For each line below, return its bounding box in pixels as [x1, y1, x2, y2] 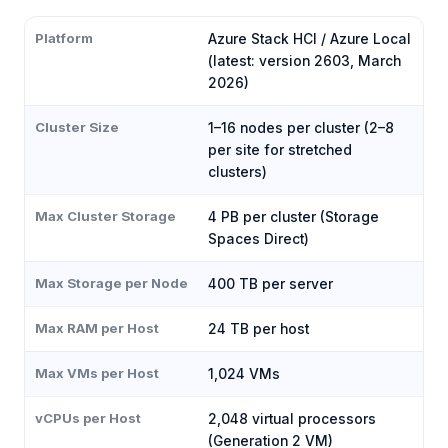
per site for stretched [208, 142, 352, 159]
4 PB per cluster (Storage [208, 209, 379, 226]
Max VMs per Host [35, 365, 159, 382]
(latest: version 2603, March [208, 53, 401, 70]
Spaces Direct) [208, 231, 309, 248]
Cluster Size [35, 119, 119, 136]
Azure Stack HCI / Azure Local [208, 31, 411, 48]
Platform [35, 30, 93, 47]
